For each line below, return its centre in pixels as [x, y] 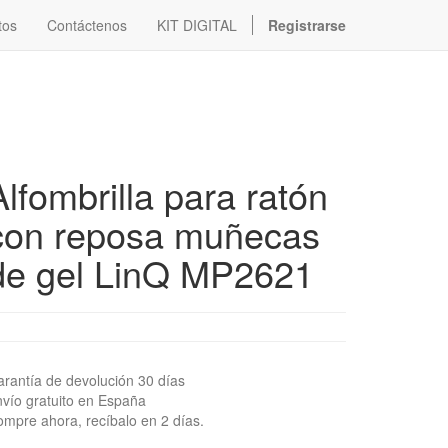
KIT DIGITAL [197, 25]
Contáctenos [87, 25]
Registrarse [307, 25]
